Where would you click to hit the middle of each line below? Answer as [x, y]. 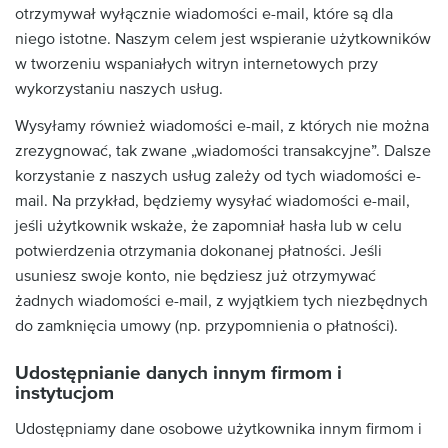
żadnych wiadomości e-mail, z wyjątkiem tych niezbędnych [221, 301]
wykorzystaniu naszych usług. [119, 88]
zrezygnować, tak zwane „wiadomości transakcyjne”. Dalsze [223, 151]
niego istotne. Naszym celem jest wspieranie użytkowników [223, 38]
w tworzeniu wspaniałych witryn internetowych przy [196, 63]
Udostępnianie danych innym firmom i [178, 373]
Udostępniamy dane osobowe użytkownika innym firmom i [218, 428]
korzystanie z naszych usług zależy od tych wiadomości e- [218, 176]
